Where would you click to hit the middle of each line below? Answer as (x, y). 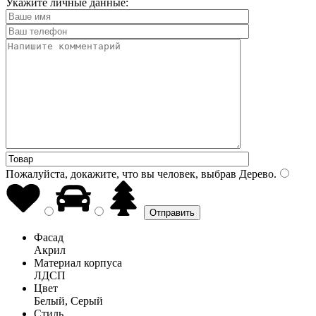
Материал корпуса (78, 262)
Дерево (255, 174)
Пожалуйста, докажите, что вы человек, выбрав (121, 174)
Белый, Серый (68, 300)
